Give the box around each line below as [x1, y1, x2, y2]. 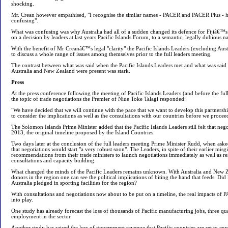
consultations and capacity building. [11, 158, 96, 163]
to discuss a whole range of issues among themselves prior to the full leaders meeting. [11, 51, 212, 57]
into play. [11, 197, 33, 203]
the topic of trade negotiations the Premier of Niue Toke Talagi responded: [11, 96, 186, 102]
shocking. [11, 1, 34, 7]
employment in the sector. [11, 214, 72, 219]
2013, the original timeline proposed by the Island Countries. [11, 130, 155, 135]
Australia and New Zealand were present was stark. [11, 68, 130, 74]
